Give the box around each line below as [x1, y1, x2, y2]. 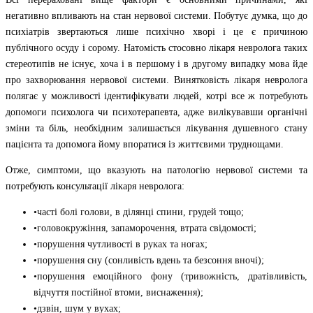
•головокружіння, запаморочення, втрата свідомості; [34, 222, 256, 233]
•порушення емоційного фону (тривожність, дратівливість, [34, 270, 307, 282]
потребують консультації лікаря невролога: [6, 180, 184, 191]
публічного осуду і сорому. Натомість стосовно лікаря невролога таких [6, 42, 307, 53]
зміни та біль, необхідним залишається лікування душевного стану [6, 122, 307, 133]
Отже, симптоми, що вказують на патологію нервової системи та [6, 164, 307, 175]
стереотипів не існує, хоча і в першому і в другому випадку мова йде [6, 58, 307, 69]
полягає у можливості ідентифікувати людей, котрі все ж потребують [6, 90, 307, 101]
